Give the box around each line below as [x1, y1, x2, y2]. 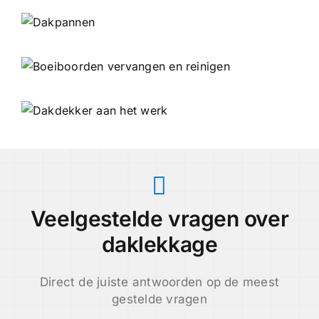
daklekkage [101, 231, 218, 258]
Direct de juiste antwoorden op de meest [39, 275, 280, 290]
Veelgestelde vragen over [30, 206, 289, 232]
